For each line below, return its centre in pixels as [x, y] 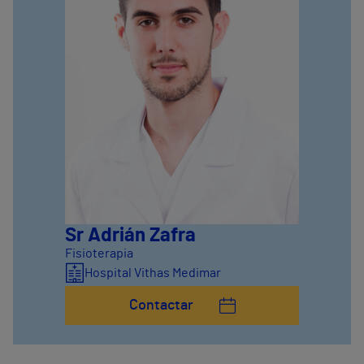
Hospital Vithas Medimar [153, 273]
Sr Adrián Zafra [130, 236]
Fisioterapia [99, 254]
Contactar [161, 306]
